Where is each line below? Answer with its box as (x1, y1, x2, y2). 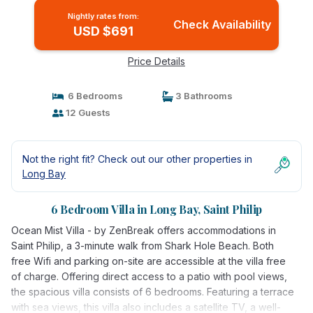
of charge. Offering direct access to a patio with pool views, (11, 270, 287, 282)
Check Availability (173, 17, 271, 31)
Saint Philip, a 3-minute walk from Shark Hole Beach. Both (11, 240, 274, 252)
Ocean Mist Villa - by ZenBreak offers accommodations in (11, 224, 276, 236)
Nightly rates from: (67, 11, 139, 21)
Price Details (128, 55, 185, 67)
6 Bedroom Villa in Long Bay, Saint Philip (51, 202, 262, 217)
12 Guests (63, 107, 110, 118)
